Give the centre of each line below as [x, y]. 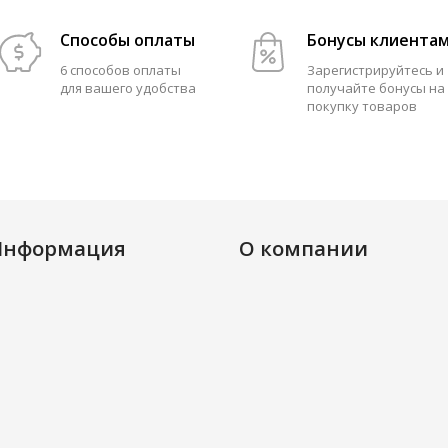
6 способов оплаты [120, 70]
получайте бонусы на [376, 88]
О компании [303, 248]
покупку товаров [362, 106]
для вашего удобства [127, 88]
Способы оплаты [127, 40]
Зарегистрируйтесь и [375, 70]
